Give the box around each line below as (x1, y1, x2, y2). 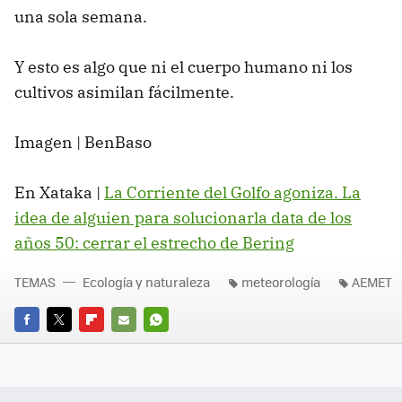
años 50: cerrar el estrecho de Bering (14, 232, 294, 253)
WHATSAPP (144, 336, 208, 354)
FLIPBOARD (79, 336, 144, 354)
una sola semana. (14, 5, 151, 27)
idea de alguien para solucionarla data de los (14, 206, 352, 228)
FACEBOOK (14, 336, 74, 354)
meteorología (241, 272, 320, 291)
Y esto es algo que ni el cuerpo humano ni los (14, 56, 353, 77)
